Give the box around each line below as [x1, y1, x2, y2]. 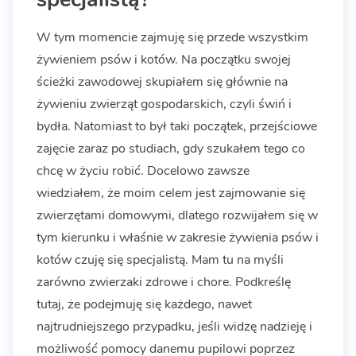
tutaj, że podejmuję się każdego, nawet [37, 295, 252, 313]
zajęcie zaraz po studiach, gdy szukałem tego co [37, 139, 305, 157]
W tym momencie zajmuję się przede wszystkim [37, 28, 308, 46]
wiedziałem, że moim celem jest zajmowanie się [37, 184, 305, 202]
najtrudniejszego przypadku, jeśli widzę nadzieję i [37, 317, 312, 335]
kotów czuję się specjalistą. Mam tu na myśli [37, 250, 284, 269]
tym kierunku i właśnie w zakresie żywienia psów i [37, 228, 319, 246]
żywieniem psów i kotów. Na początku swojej [37, 50, 291, 68]
